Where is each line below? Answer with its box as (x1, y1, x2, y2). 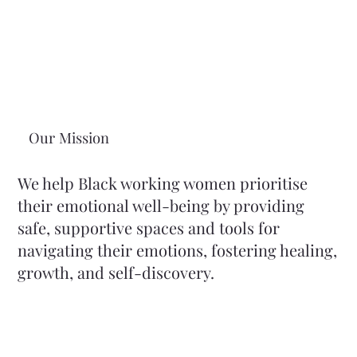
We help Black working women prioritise (18, 171, 308, 194)
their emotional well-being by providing (18, 194, 305, 216)
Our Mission (28, 127, 113, 147)
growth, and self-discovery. (18, 261, 215, 283)
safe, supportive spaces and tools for (18, 216, 280, 238)
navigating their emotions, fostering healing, (18, 238, 338, 261)
